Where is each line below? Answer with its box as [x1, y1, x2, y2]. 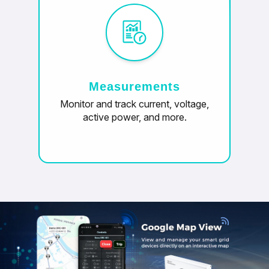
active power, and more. [82, 110, 187, 123]
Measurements [89, 79, 180, 93]
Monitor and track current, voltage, [60, 97, 209, 110]
